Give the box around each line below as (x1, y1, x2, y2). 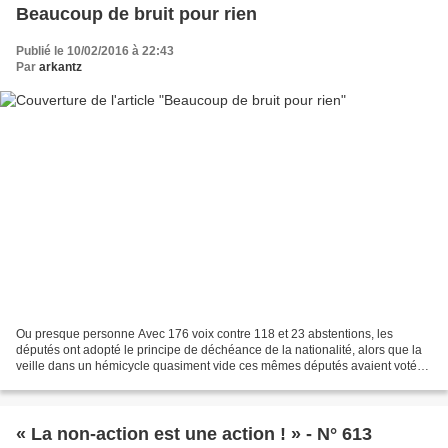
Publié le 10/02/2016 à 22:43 (16, 43, 174, 58)
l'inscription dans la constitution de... (16, 375, 211, 390)
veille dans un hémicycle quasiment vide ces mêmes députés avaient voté (16, 359, 417, 374)
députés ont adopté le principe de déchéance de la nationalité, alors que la (16, 343, 422, 358)
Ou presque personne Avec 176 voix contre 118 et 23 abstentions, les (16, 327, 393, 342)
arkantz (39, 59, 82, 74)
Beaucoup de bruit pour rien (16, 3, 257, 24)
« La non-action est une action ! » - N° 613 (16, 424, 372, 445)
